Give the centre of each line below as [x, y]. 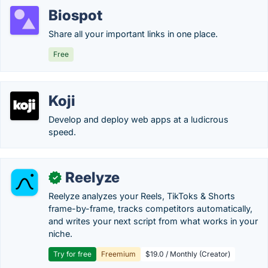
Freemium [118, 254]
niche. [60, 234]
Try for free [72, 254]
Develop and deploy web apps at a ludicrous [138, 119]
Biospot [75, 15]
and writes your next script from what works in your [153, 221]
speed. [62, 132]
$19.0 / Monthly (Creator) [188, 254]
